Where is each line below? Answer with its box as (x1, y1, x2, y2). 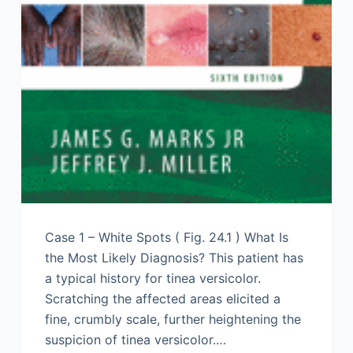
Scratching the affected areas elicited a (44, 291, 281, 307)
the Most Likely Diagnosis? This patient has (44, 250, 303, 266)
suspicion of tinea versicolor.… (44, 332, 226, 348)
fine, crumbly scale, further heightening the (44, 311, 301, 328)
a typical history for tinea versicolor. (44, 270, 261, 287)
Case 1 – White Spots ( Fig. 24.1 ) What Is (44, 229, 288, 246)
